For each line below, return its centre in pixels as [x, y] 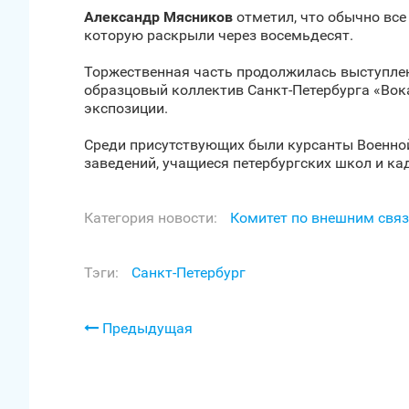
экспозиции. [126, 108]
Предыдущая [146, 328]
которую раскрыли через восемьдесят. [219, 35]
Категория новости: [151, 218]
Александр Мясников [158, 17]
